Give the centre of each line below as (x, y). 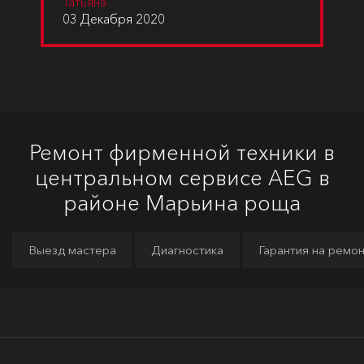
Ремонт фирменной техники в (182, 153)
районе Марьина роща (182, 203)
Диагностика (187, 250)
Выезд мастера (72, 250)
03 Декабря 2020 (114, 19)
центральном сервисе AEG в (182, 178)
